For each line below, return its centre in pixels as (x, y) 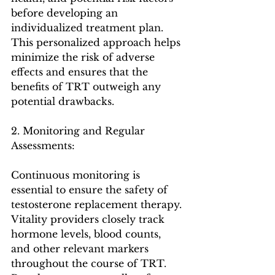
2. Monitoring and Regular (79, 130)
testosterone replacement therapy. (98, 204)
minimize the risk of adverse (84, 57)
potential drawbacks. (63, 101)
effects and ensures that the (81, 72)
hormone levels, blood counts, (87, 234)
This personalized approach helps (97, 42)
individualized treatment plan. (89, 27)
